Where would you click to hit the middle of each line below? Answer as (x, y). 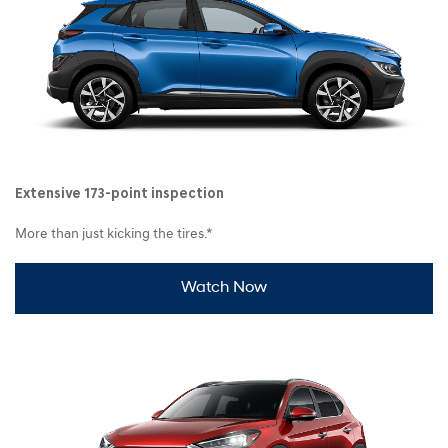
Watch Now (224, 288)
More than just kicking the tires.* (113, 235)
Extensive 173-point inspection (119, 195)
